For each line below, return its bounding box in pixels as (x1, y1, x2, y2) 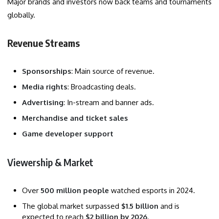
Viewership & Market (7, 155, 93, 168)
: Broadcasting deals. (67, 82, 136, 91)
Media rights (22, 82, 67, 91)
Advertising (22, 97, 64, 107)
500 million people (41, 185, 109, 195)
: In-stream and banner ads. (64, 97, 154, 107)
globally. (7, 10, 35, 20)
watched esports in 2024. (109, 185, 195, 195)
